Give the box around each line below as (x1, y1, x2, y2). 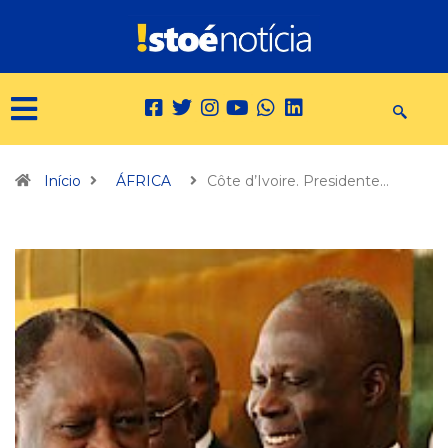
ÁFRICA (116, 172, 171, 191)
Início (44, 172, 81, 191)
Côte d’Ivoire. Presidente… (207, 172, 389, 191)
